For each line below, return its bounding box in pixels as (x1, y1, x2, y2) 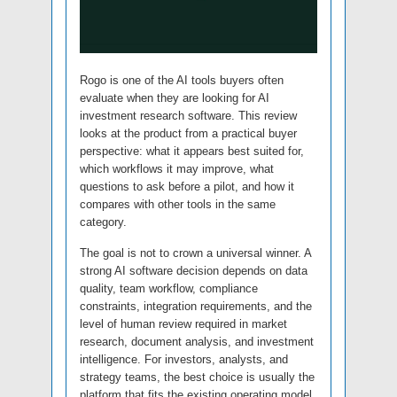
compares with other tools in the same (80, 198, 276, 212)
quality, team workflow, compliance (80, 282, 258, 296)
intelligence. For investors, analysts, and (80, 353, 288, 367)
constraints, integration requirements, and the (80, 300, 312, 314)
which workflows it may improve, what (80, 162, 274, 176)
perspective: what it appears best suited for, (80, 144, 304, 159)
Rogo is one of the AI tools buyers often (80, 74, 284, 88)
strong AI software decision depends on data (80, 264, 307, 278)
